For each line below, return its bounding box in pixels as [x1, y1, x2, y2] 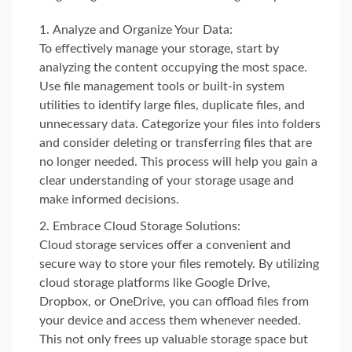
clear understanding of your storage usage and [39, 174, 294, 187]
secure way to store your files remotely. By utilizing [39, 258, 319, 270]
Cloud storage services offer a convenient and [39, 239, 291, 251]
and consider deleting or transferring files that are [39, 137, 312, 149]
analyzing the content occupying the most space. [39, 61, 307, 74]
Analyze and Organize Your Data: [53, 24, 233, 36]
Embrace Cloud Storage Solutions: [53, 220, 240, 233]
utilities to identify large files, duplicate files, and [39, 99, 305, 112]
